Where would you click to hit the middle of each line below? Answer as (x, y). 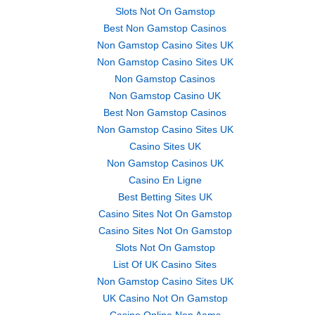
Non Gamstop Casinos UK (165, 163)
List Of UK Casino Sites (165, 264)
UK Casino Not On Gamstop (165, 298)
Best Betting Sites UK (165, 197)
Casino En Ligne (165, 180)
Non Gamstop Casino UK (165, 96)
